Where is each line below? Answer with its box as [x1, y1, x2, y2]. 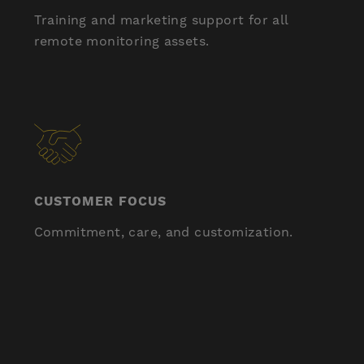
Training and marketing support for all [33, 12, 288, 28]
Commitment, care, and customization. [33, 224, 293, 240]
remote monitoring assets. [33, 33, 210, 50]
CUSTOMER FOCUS [33, 193, 167, 210]
